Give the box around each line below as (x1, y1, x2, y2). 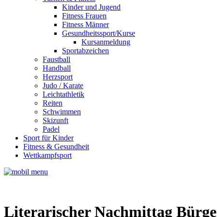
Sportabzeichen (62, 46, 109, 55)
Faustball (43, 55, 70, 63)
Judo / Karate (43, 81, 83, 90)
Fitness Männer (62, 20, 109, 29)
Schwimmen (43, 108, 81, 116)
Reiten (43, 99, 62, 107)
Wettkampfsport (23, 151, 72, 159)
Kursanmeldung (81, 38, 130, 46)
